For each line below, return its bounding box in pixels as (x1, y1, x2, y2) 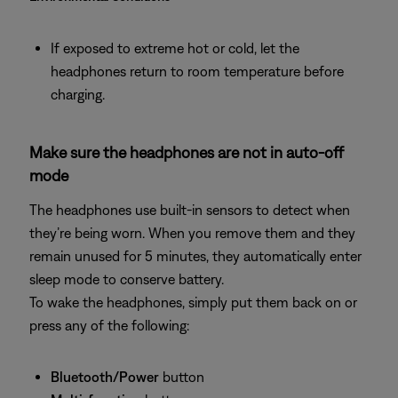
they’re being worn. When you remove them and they (29, 225, 355, 241)
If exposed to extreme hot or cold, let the (51, 40, 299, 56)
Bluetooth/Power (51, 369, 159, 385)
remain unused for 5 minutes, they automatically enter (29, 248, 362, 264)
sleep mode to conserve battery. (29, 271, 224, 287)
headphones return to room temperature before (51, 63, 344, 79)
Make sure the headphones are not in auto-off (29, 143, 343, 162)
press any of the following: (29, 317, 189, 333)
